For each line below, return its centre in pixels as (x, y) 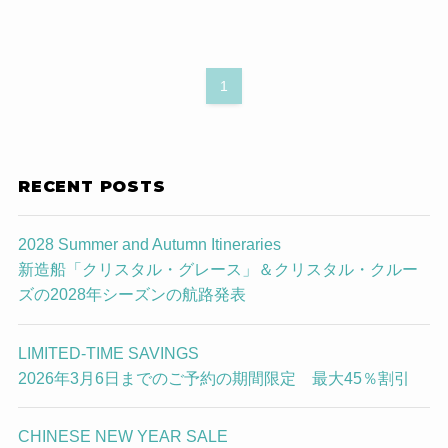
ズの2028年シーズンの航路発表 (131, 294)
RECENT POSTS (91, 186)
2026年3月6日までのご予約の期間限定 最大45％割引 (213, 377)
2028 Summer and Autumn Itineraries (149, 244)
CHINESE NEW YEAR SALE (122, 435)
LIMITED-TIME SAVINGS (108, 352)
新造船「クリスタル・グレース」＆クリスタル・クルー (217, 269)
